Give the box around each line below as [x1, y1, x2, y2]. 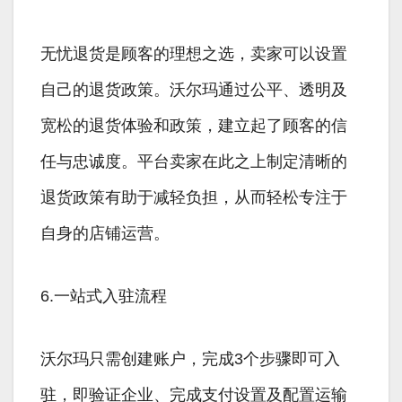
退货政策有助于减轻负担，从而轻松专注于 [40, 188, 347, 207]
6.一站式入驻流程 [40, 287, 167, 306]
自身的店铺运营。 [40, 224, 170, 243]
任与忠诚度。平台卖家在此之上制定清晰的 [40, 153, 347, 171]
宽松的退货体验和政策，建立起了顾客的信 [40, 117, 347, 135]
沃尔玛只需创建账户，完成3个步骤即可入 [40, 350, 340, 369]
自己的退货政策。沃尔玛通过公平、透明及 [40, 81, 347, 100]
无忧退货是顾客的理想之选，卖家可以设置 [40, 45, 347, 64]
